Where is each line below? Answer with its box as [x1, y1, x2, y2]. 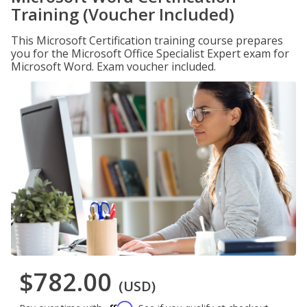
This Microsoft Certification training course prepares [11, 33, 283, 48]
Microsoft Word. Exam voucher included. [11, 59, 216, 74]
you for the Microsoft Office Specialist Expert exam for [11, 46, 289, 61]
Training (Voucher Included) [11, 3, 234, 25]
